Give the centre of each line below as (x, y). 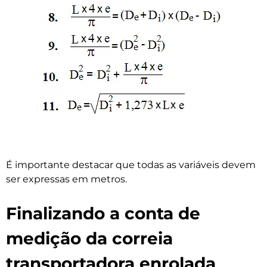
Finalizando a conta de (103, 214)
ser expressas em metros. (66, 179)
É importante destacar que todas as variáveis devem (131, 165)
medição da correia (89, 239)
